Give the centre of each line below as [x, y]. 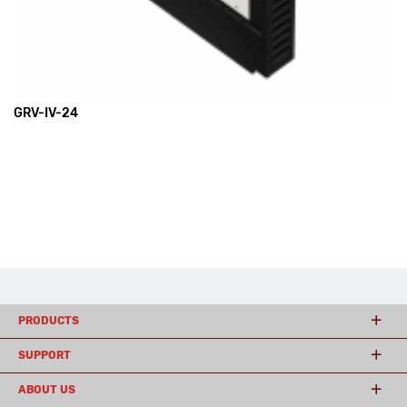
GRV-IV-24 [46, 113]
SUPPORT [45, 355]
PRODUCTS [49, 321]
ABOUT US [47, 390]
